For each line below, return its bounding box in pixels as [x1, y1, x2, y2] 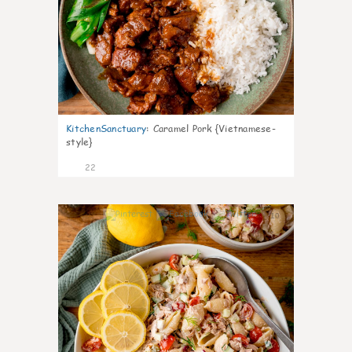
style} [66, 135, 93, 148]
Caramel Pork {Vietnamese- [152, 122, 276, 135]
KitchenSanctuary [66, 122, 146, 135]
